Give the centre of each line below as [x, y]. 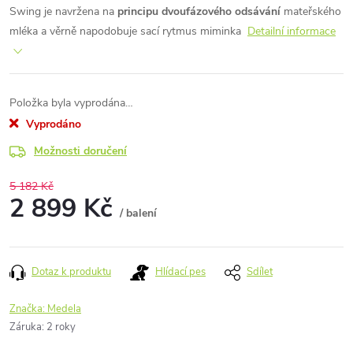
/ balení [138, 213]
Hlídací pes [180, 272]
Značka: [28, 309]
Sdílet [260, 272]
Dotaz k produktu [71, 272]
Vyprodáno [52, 124]
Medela [64, 309]
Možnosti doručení [80, 151]
